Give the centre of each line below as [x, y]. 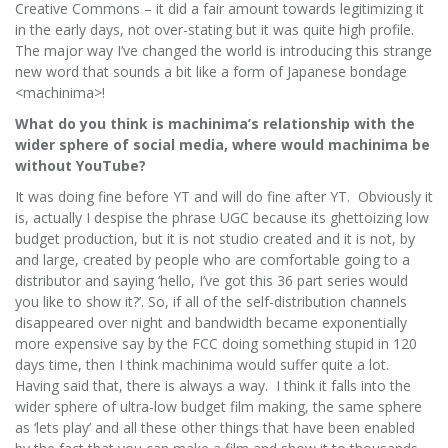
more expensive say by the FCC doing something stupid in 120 [216, 343]
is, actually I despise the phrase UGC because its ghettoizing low [222, 217]
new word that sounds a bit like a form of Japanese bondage [211, 71]
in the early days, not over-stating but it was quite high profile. [216, 29]
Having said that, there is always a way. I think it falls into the [213, 385]
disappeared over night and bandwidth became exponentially [211, 322]
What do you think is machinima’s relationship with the [215, 123]
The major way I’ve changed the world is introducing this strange [223, 50]
